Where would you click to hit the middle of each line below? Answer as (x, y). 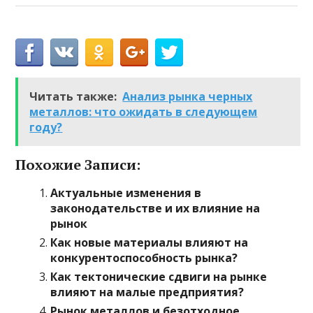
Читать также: (73, 97)
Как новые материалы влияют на (150, 243)
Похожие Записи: (78, 165)
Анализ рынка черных (188, 97)
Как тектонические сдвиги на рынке (159, 277)
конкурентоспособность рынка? (144, 258)
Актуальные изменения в (126, 193)
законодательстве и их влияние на (155, 209)
